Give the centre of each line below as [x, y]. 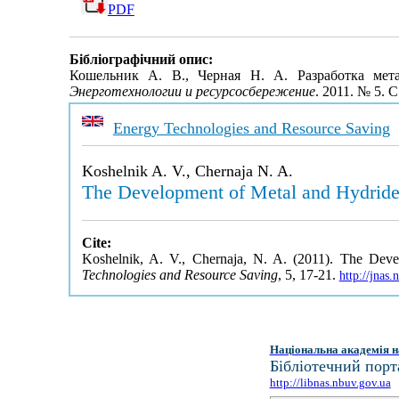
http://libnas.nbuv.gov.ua [330, 383]
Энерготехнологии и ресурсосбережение [192, 92]
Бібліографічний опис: [141, 60]
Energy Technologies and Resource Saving [251, 128]
